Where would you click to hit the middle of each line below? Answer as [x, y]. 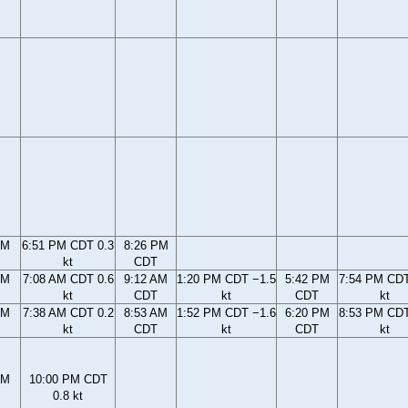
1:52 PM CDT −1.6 [226, 313]
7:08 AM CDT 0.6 [68, 280]
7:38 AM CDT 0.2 [68, 313]
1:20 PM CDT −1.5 [226, 280]
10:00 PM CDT [68, 380]
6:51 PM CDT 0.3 [68, 246]
